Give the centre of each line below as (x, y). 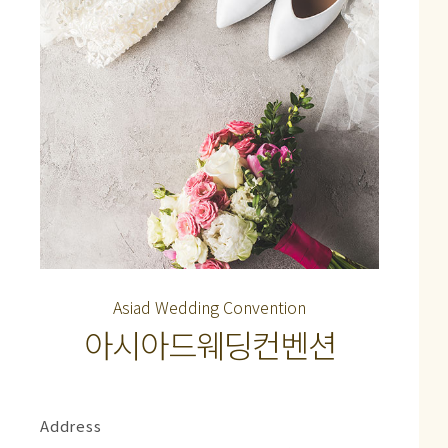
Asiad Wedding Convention (209, 307)
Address (71, 426)
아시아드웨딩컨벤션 (209, 344)
